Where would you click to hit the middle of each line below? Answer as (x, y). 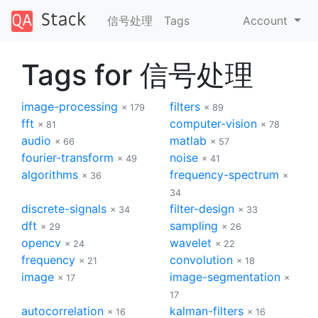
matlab (188, 140)
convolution (201, 259)
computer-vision (213, 123)
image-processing (70, 106)
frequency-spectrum (224, 174)
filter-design (202, 208)
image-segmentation (225, 276)
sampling (194, 225)
